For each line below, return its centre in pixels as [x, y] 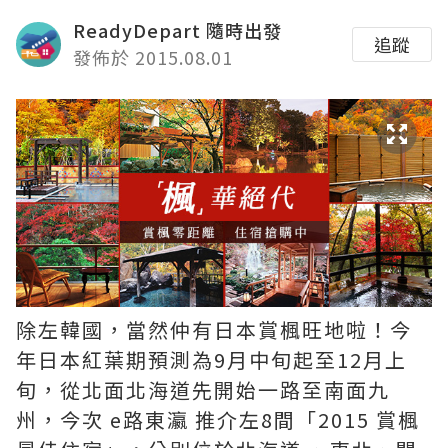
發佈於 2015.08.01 [153, 57]
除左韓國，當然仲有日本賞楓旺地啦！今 [214, 329]
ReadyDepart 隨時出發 [177, 30]
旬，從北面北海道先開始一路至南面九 [203, 389]
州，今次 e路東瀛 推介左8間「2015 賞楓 [218, 419]
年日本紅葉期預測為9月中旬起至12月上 [211, 359]
